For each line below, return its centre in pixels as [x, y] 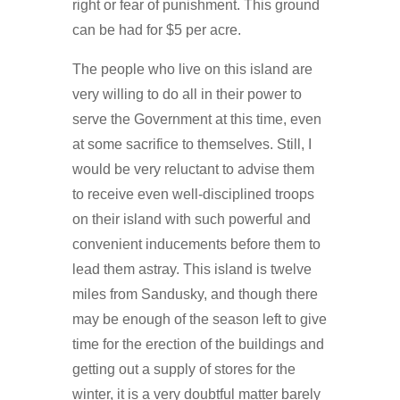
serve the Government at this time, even [196, 119]
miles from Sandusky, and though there [195, 294]
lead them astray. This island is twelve [192, 269]
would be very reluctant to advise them [193, 169]
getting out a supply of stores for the [183, 369]
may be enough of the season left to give [199, 319]
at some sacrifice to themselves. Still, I [192, 144]
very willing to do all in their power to [187, 94]
